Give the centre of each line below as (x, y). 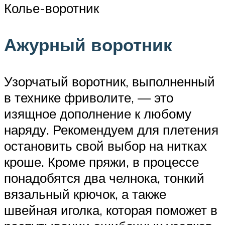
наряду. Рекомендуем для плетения (111, 129)
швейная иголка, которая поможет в (111, 210)
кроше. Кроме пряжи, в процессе (101, 161)
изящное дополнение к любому (98, 113)
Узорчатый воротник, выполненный (109, 81)
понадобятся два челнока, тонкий (104, 178)
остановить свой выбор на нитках (105, 145)
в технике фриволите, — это (89, 97)
